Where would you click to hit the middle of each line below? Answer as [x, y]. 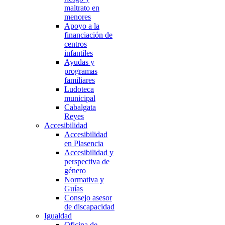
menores [78, 17]
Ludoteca [79, 89]
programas [81, 71]
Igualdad [58, 216]
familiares [80, 80]
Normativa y [84, 180]
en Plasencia [84, 143]
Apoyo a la [82, 26]
